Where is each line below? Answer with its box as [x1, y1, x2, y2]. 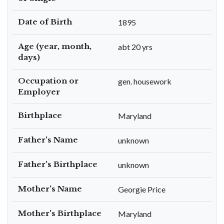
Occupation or [18, 76, 78, 85]
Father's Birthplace [18, 159, 97, 169]
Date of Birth [18, 17, 72, 26]
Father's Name [18, 135, 78, 144]
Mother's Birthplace [18, 208, 101, 218]
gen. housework [118, 76, 171, 86]
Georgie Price [118, 184, 165, 194]
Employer [18, 87, 60, 96]
